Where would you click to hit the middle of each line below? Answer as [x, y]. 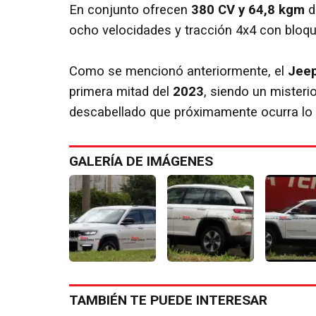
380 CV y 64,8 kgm [248, 10]
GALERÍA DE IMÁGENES [141, 161]
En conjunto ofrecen [130, 10]
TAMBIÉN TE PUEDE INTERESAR [168, 300]
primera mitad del [121, 91]
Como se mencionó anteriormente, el [178, 71]
